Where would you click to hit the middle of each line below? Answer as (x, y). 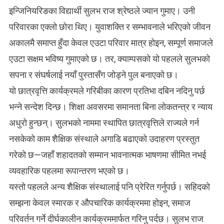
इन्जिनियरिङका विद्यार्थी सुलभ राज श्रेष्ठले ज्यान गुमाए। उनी (102, 10)
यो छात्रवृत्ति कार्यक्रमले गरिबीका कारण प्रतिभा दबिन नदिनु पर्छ (107, 90)
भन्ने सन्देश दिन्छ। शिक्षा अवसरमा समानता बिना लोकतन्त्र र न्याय (110, 106)
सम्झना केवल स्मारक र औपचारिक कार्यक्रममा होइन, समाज (99, 202)
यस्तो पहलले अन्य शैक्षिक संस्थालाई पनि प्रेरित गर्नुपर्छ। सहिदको (109, 186)
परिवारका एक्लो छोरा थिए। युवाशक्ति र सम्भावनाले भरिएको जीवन (109, 26)
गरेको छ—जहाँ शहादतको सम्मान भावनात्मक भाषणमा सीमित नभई (107, 154)
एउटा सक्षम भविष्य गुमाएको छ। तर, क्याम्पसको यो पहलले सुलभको (109, 58)
